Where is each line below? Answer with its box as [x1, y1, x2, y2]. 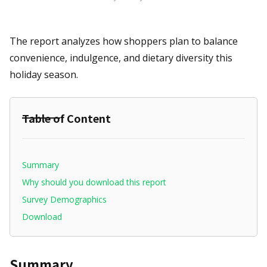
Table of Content [22, 110, 111, 126]
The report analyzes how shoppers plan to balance [10, 35, 238, 48]
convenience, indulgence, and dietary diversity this [10, 51, 232, 65]
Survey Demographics [22, 194, 107, 206]
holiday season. [10, 68, 78, 82]
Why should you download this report [22, 176, 166, 188]
